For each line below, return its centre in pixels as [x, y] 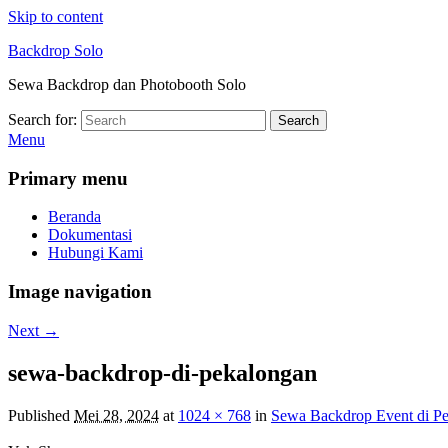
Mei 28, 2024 [116, 415]
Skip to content [55, 16]
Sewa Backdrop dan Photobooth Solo [127, 84]
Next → [33, 330]
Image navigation [80, 292]
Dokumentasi [90, 235]
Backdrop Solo [55, 50]
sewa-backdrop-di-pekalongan [162, 372]
